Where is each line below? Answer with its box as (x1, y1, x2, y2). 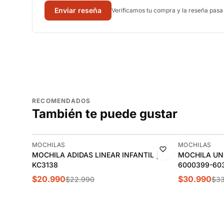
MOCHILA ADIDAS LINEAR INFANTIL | (32, 150, 158, 159)
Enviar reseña (54, 6, 101, 14)
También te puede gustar (32, 106, 177, 121)
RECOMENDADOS (32, 97, 91, 104)
